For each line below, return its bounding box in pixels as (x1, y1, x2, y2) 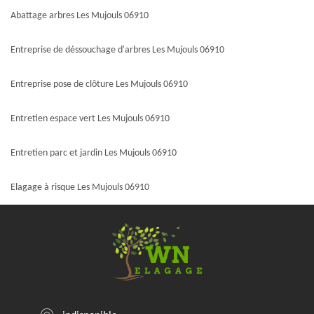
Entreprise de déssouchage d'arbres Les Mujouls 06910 (11, 45, 224, 56)
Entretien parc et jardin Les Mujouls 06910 (11, 148, 177, 159)
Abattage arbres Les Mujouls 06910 (11, 11, 149, 22)
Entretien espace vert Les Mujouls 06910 (11, 114, 170, 125)
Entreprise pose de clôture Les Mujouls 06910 (11, 79, 188, 90)
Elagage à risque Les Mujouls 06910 (11, 182, 149, 193)
